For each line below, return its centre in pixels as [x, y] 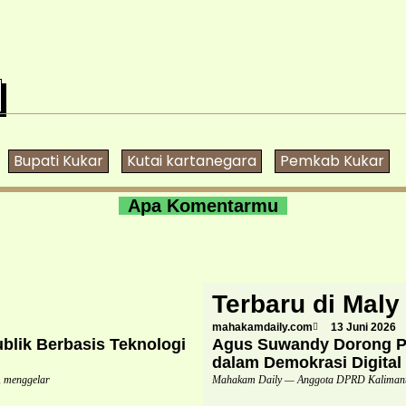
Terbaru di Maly [306, 304]
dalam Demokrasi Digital [307, 362]
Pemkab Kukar [332, 160]
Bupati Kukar [58, 160]
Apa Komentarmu [203, 205]
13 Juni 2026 [363, 327]
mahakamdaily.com [262, 327]
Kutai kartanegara [191, 160]
